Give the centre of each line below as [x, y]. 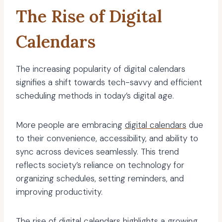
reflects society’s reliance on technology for [100, 165]
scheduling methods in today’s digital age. [95, 96]
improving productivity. [59, 192]
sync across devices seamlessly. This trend [97, 152]
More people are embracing [70, 125]
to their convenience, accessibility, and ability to [107, 139]
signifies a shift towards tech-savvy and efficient [109, 83]
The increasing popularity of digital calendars [101, 69]
